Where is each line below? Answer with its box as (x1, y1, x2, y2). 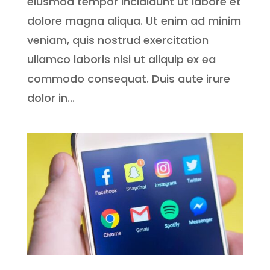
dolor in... (27, 90, 75, 106)
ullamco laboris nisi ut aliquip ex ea (27, 52, 216, 67)
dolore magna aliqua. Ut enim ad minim (27, 13, 241, 29)
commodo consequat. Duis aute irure (27, 71, 230, 87)
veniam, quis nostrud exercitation (27, 33, 209, 48)
